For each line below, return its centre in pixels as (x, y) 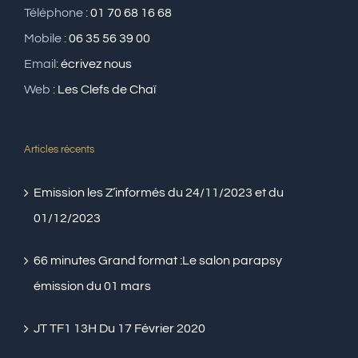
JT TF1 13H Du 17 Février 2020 (119, 328)
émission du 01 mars (92, 286)
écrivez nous (96, 64)
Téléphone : (57, 12)
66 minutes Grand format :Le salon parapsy (158, 260)
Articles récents (59, 149)
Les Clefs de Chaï (107, 89)
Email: (42, 64)
